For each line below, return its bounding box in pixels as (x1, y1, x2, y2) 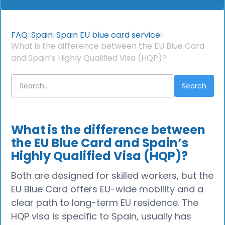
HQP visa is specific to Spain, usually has (11, 210, 192, 222)
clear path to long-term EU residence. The (11, 196, 199, 209)
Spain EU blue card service (56, 29, 161, 41)
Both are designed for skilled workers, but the (11, 169, 214, 182)
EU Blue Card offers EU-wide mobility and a (11, 183, 204, 195)
